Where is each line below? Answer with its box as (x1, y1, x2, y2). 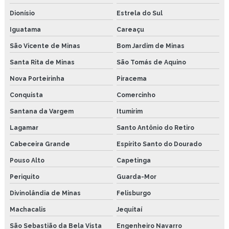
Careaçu (116, 26, 144, 33)
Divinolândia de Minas (10, 189, 81, 197)
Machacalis (10, 205, 46, 213)
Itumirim (116, 107, 143, 115)
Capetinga (116, 156, 151, 164)
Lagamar (10, 124, 38, 131)
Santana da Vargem (10, 107, 74, 115)
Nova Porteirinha (10, 75, 64, 82)
